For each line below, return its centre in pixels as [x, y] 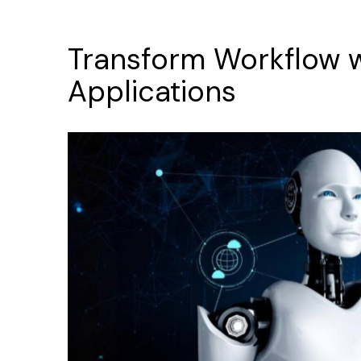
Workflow [277, 59]
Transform [137, 59]
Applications [152, 91]
